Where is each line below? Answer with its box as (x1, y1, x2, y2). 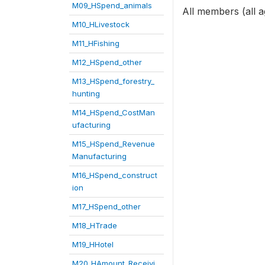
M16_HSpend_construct (72, 170, 157, 180)
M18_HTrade (72, 221, 117, 230)
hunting (72, 89, 100, 98)
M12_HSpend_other (72, 57, 142, 67)
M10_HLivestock (72, 20, 130, 29)
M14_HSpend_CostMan (72, 108, 155, 117)
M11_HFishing (72, 38, 119, 48)
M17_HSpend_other (72, 202, 141, 211)
